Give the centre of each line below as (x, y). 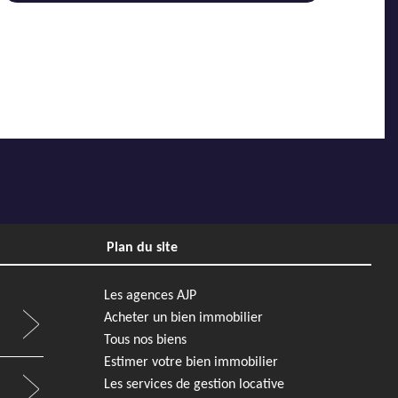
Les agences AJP (150, 295)
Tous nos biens (145, 340)
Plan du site (142, 247)
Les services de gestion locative (194, 384)
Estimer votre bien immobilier (191, 362)
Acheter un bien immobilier (183, 318)
